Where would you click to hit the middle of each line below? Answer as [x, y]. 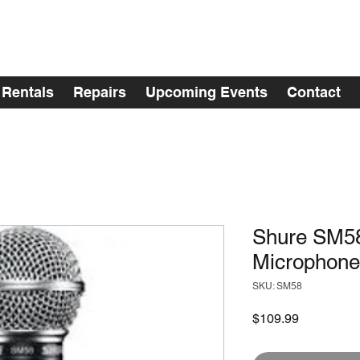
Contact [314, 92]
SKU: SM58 [277, 286]
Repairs [100, 92]
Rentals [28, 92]
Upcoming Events [207, 92]
